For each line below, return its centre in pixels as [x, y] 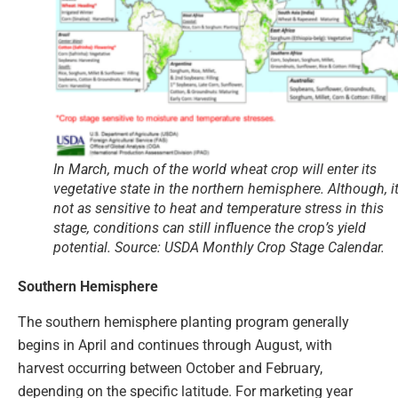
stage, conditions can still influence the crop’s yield [210, 227]
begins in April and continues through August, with [175, 346]
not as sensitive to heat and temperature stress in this [219, 208]
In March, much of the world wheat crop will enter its [215, 169]
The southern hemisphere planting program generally [183, 322]
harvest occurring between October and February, [170, 369]
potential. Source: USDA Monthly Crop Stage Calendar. [219, 247]
